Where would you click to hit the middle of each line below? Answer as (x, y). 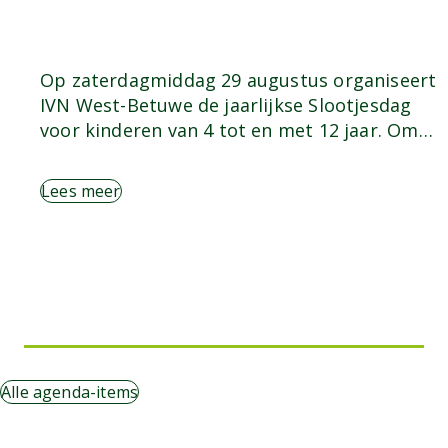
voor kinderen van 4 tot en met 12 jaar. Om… (236, 129)
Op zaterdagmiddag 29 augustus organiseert (238, 79)
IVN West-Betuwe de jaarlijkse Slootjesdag (226, 104)
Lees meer (81, 190)
